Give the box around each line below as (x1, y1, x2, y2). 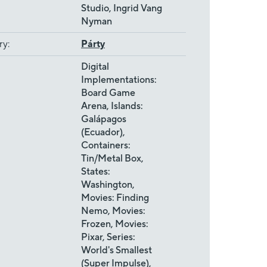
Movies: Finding (81, 192, 149, 203)
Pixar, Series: (81, 231, 135, 243)
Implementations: (81, 74, 157, 85)
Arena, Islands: (81, 100, 143, 111)
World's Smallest (81, 244, 152, 256)
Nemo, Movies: (81, 205, 145, 216)
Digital (81, 61, 109, 72)
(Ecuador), (81, 126, 125, 138)
